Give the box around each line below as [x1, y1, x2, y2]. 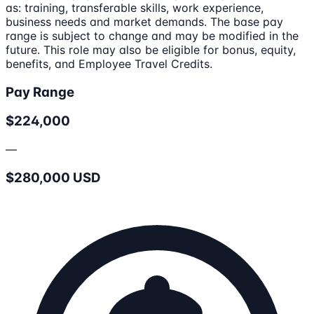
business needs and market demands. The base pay [6, 15, 283, 29]
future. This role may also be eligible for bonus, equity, [6, 43, 296, 57]
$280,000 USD [6, 169, 101, 186]
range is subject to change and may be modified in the [6, 29, 299, 43]
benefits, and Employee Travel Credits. [6, 57, 212, 71]
